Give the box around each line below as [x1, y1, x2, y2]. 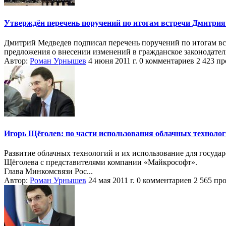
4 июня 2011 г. [88, 56, 137, 65]
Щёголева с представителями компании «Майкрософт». [4, 158, 197, 167]
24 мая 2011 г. [88, 176, 135, 185]
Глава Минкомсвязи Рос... [4, 167, 93, 176]
